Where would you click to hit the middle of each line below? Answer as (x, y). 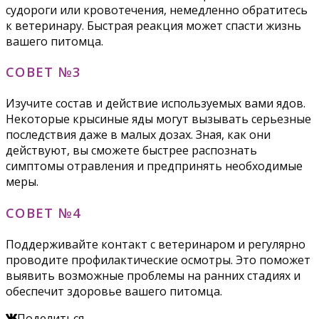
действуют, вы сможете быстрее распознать (131, 151)
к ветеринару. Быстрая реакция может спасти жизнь (153, 25)
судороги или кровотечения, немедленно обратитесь (157, 10)
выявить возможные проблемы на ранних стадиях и (153, 275)
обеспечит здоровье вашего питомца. (114, 291)
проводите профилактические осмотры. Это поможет (158, 260)
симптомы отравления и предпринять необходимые (154, 166)
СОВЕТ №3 (44, 72)
